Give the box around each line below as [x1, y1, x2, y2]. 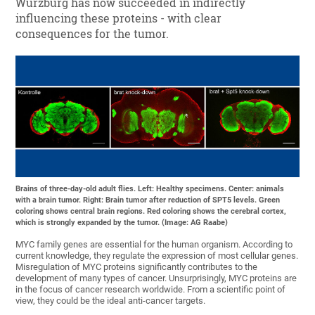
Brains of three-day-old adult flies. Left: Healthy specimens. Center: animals [15, 184, 285, 194]
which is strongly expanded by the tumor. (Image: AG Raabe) [15, 218, 229, 228]
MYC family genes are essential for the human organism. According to [15, 239, 293, 250]
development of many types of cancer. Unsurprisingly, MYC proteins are [15, 273, 297, 284]
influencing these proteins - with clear [15, 11, 222, 26]
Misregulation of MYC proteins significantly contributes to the [15, 262, 258, 273]
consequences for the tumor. [15, 27, 169, 41]
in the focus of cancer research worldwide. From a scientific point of [15, 284, 286, 295]
